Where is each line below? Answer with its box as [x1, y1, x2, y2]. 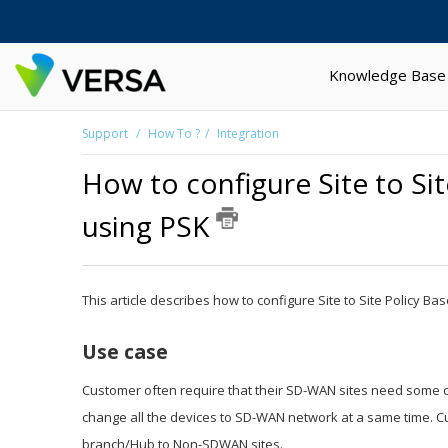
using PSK [82, 207, 216, 245]
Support [82, 125, 131, 142]
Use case [82, 337, 168, 365]
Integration [217, 125, 279, 142]
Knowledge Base [329, 65, 446, 85]
